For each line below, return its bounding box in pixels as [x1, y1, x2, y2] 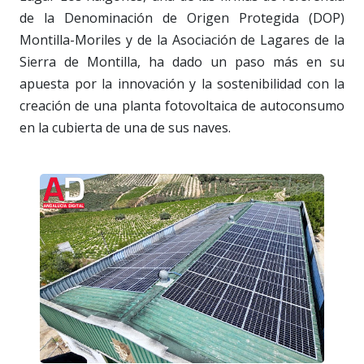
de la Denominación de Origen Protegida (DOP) [19, 8, 344, 27]
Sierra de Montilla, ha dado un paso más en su [19, 52, 344, 71]
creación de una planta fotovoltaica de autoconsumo [19, 96, 344, 115]
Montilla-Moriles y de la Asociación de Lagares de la [19, 30, 344, 49]
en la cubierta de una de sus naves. [19, 118, 231, 136]
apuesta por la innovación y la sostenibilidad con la [19, 74, 344, 93]
